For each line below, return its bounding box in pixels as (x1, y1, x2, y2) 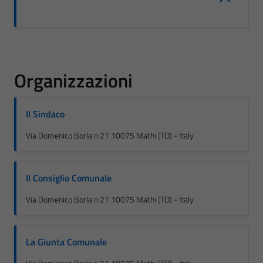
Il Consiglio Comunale (26, 171, 112, 185)
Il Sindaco (26, 107, 65, 121)
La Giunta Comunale (26, 235, 107, 249)
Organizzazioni (14, 66, 133, 95)
